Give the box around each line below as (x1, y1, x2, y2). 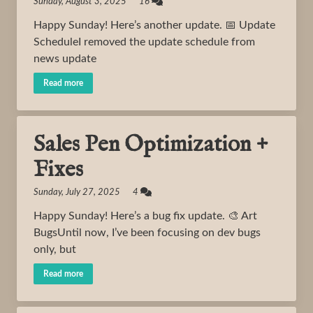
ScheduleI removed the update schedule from (34, 36, 255, 48)
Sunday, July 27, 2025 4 (34, 188, 140, 197)
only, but (34, 244, 76, 255)
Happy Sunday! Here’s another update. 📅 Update (34, 20, 275, 31)
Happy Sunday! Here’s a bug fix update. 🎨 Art (34, 210, 257, 221)
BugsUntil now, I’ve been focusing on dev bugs (34, 227, 261, 238)
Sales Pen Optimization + (34, 131, 268, 159)
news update (34, 53, 96, 64)
